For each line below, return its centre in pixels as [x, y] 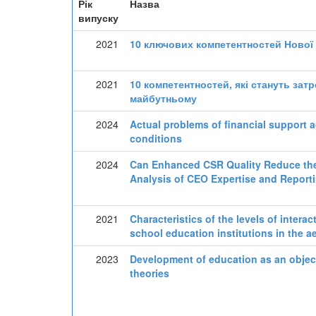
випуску [98, 18]
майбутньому [163, 98]
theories [150, 273]
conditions [156, 138]
